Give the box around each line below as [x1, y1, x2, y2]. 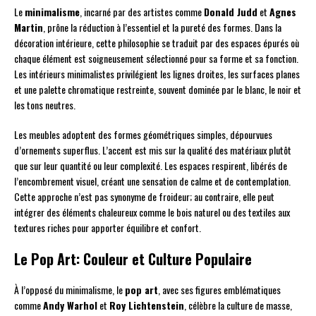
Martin [14, 20, 43, 35]
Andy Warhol [43, 298, 97, 313]
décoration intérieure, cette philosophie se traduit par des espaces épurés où [14, 35, 299, 51]
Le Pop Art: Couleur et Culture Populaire [14, 248, 252, 270]
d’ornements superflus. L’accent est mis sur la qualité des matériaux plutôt [14, 142, 291, 158]
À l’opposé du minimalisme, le [14, 282, 125, 298]
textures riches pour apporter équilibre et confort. [14, 220, 201, 236]
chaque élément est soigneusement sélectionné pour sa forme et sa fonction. [14, 51, 298, 66]
